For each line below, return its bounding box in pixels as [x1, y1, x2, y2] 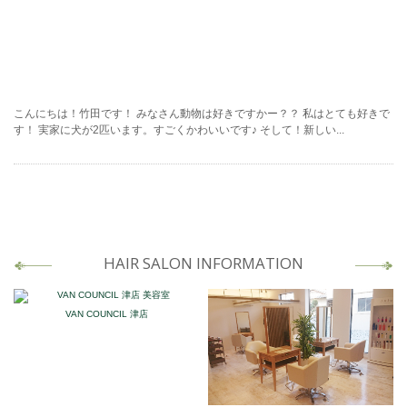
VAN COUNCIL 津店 [65, 309, 148, 320]
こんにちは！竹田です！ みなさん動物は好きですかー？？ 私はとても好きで [14, 107, 390, 121]
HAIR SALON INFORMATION [103, 252, 303, 273]
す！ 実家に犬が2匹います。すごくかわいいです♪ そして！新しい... [14, 124, 344, 137]
